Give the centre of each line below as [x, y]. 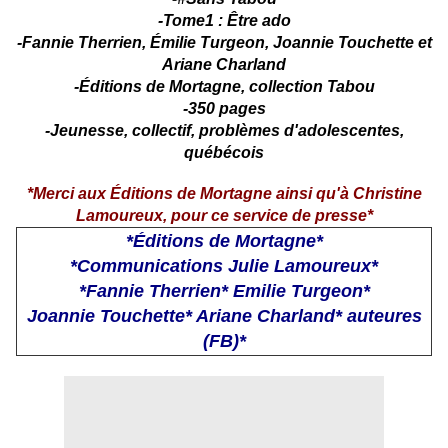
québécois [224, 153]
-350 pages [224, 109]
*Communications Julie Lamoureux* [224, 266]
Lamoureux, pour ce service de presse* [224, 216]
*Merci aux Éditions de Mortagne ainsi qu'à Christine [224, 194]
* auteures [378, 316]
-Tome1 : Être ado [224, 21]
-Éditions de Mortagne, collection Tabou [224, 87]
